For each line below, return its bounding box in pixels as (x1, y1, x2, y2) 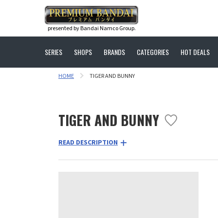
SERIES (45, 47, 62, 57)
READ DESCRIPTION (58, 138, 118, 147)
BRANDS (104, 47, 125, 57)
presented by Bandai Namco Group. (47, 24, 136, 33)
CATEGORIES (137, 47, 169, 57)
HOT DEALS (181, 47, 210, 57)
